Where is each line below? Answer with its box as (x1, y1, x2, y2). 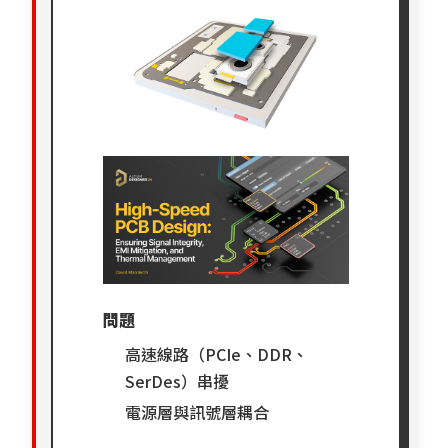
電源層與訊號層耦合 (125, 399, 270, 424)
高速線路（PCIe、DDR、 (125, 341, 309, 366)
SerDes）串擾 (125, 368, 230, 393)
